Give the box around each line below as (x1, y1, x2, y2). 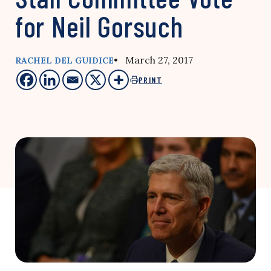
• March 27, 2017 (114, 54, 193, 66)
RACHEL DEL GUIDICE (15, 55, 114, 66)
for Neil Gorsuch (15, 8, 183, 44)
